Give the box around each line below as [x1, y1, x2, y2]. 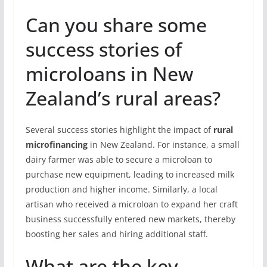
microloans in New [25, 61, 193, 86]
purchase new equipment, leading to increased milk [25, 169, 234, 180]
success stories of [25, 36, 182, 62]
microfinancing [25, 139, 88, 150]
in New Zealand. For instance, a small [87, 139, 240, 150]
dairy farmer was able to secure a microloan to [25, 154, 212, 165]
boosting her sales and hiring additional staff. [25, 228, 208, 240]
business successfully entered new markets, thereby [25, 213, 235, 225]
